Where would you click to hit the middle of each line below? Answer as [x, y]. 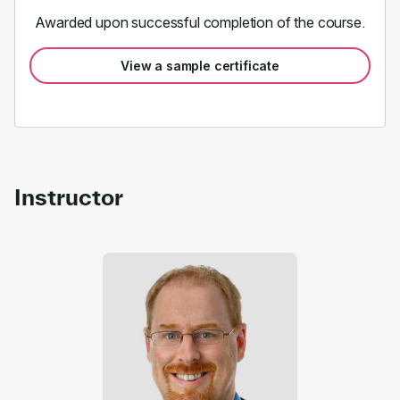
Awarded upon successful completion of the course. [200, 22]
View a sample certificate [200, 66]
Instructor [69, 197]
